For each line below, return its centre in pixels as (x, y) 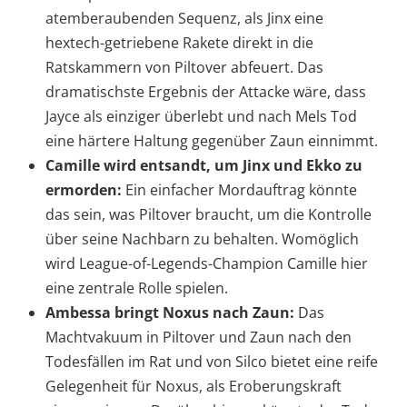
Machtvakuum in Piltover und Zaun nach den (199, 338)
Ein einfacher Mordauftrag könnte (239, 190)
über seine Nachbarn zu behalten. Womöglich (202, 239)
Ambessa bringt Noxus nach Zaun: (170, 313)
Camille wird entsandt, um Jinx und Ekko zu (204, 166)
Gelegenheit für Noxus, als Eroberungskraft (194, 387)
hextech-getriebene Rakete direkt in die (179, 43)
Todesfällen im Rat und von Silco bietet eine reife (212, 362)
